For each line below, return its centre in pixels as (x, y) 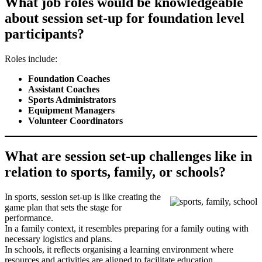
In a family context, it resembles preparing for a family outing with (127, 229)
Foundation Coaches (69, 79)
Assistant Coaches (64, 89)
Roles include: (31, 59)
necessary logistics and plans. (58, 239)
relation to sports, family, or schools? (115, 172)
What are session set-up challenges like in (128, 156)
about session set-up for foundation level (125, 18)
